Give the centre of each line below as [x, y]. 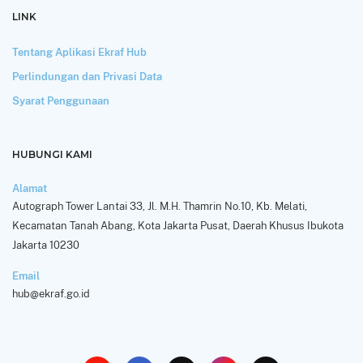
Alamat [30, 188]
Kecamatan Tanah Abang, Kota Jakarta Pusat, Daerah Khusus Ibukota [178, 225]
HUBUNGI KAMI [52, 154]
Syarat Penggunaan [61, 100]
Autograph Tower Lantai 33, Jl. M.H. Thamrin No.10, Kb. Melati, [160, 206]
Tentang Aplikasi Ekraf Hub [79, 52]
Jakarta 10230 [46, 245]
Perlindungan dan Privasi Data [87, 76]
